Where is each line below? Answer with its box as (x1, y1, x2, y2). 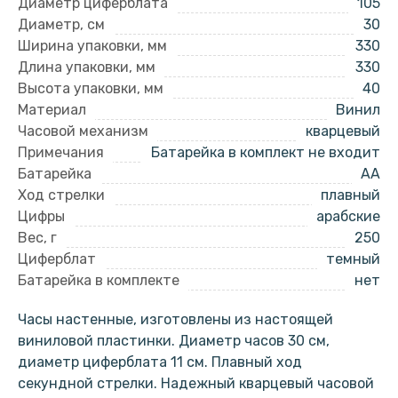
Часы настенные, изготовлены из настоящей (18, 310, 333, 328)
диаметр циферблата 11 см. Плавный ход (18, 353, 302, 370)
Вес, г (18, 228, 57, 246)
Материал (18, 100, 86, 118)
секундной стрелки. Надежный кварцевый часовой (18, 374, 374, 392)
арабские (316, 207, 380, 225)
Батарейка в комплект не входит (151, 143, 380, 161)
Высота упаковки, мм (18, 79, 163, 97)
